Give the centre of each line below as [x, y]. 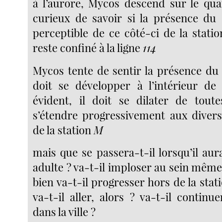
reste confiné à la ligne [88, 48]
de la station [63, 130]
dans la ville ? [64, 212]
